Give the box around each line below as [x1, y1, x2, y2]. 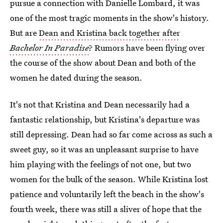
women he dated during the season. [10, 72, 142, 83]
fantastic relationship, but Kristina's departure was [10, 113, 200, 125]
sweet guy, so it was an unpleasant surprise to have [10, 143, 199, 155]
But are [10, 27, 39, 38]
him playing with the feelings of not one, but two [10, 158, 191, 170]
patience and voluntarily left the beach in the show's [10, 188, 204, 200]
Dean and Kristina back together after [39, 27, 180, 38]
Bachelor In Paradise [10, 42, 89, 53]
